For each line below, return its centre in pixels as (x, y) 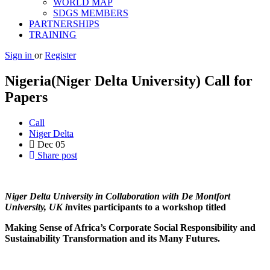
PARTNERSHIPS (64, 24)
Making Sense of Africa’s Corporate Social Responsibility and (130, 227)
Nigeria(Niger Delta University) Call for (129, 80)
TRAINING (53, 35)
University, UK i (36, 207)
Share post (56, 155)
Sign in (20, 55)
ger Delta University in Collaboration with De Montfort (122, 196)
